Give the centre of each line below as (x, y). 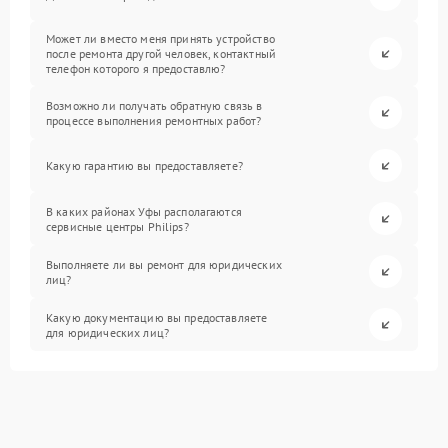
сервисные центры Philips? (117, 226)
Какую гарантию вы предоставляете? (144, 166)
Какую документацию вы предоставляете (157, 317)
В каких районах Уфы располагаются (144, 211)
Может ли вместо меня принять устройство (160, 39)
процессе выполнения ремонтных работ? (154, 120)
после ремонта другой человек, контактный (161, 54)
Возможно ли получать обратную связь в (154, 105)
